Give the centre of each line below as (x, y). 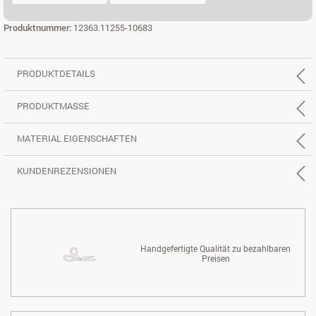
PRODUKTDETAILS (56, 74)
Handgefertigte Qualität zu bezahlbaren (216, 248)
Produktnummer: (38, 28)
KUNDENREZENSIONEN (67, 171)
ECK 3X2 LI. (82, 13)
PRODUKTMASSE (53, 106)
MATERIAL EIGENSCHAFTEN (77, 139)
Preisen (215, 258)
